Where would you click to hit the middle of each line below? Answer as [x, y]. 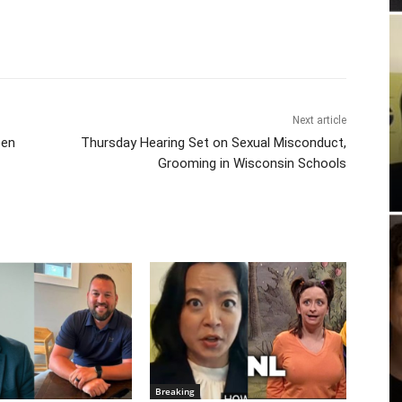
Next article [319, 121]
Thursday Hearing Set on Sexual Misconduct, [213, 143]
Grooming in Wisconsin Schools [252, 164]
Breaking [175, 392]
